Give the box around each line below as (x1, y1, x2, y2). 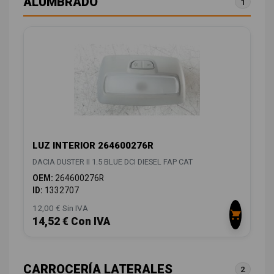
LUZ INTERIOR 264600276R (32, 139, 154, 151)
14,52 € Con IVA (32, 215, 110, 228)
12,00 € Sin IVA (32, 202, 88, 213)
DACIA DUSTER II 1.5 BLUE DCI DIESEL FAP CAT (32, 157, 193, 166)
